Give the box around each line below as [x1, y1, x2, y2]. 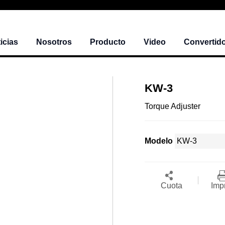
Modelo [145, 137, 173, 146]
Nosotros [36, 38, 72, 47]
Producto [90, 38, 126, 47]
